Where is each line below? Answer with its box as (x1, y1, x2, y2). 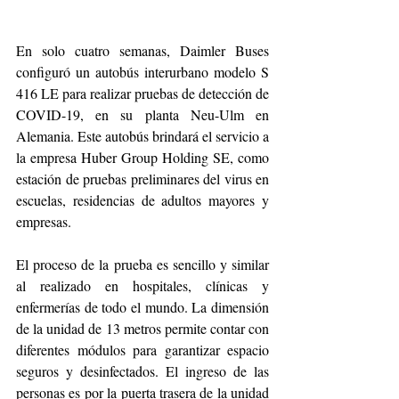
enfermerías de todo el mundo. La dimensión (16, 297, 269, 317)
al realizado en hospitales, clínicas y (16, 276, 269, 296)
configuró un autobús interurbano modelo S (16, 62, 269, 82)
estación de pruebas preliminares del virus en (16, 169, 269, 189)
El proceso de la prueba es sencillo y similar (16, 255, 269, 274)
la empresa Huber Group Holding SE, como (16, 148, 269, 167)
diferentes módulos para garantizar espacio (16, 340, 269, 360)
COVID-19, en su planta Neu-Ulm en (16, 105, 269, 125)
